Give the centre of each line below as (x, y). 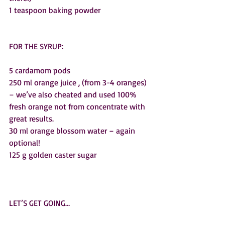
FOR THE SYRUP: (36, 46)
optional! (25, 143)
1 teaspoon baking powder (55, 10)
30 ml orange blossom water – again (73, 131)
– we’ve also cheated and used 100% (74, 95)
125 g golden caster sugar (53, 155)
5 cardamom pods (40, 71)
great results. (33, 119)
